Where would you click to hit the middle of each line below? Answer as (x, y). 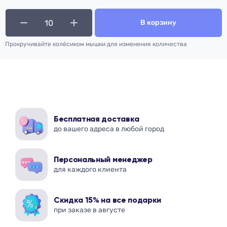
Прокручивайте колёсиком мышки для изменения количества (96, 44)
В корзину (158, 23)
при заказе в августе (89, 210)
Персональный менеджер (103, 160)
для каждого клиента (90, 169)
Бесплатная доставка (97, 119)
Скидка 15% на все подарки (107, 200)
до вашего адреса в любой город (109, 129)
